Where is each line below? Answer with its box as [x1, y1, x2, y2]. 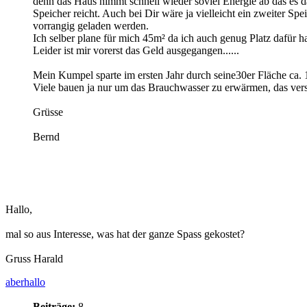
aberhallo [5, 275, 45, 288]
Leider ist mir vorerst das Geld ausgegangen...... [33, 44, 239, 56]
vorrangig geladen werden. [33, 19, 149, 32]
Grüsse [33, 106, 63, 118]
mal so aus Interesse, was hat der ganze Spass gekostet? [5, 228, 245, 240]
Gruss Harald [5, 252, 63, 265]
